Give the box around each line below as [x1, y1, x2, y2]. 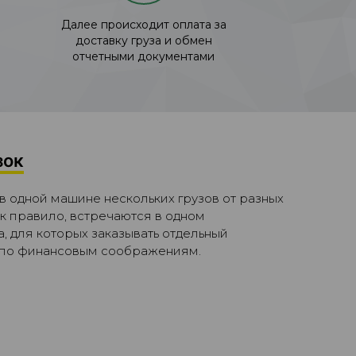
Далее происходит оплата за [60, 17, 226, 32]
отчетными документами [72, 48, 215, 64]
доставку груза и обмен [75, 33, 212, 48]
